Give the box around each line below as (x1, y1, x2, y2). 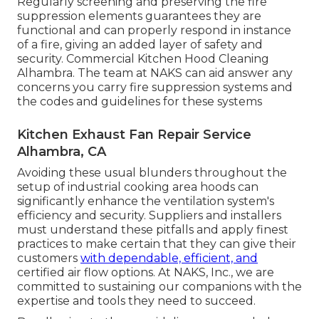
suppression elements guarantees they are (17, 9, 261, 23)
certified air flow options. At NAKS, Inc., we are (17, 266, 274, 280)
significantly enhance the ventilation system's (17, 194, 274, 209)
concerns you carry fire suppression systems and (17, 80, 293, 95)
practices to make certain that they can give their (17, 237, 296, 251)
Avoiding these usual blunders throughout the (17, 166, 287, 180)
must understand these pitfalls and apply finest (17, 223, 288, 237)
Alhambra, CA (17, 144, 106, 160)
